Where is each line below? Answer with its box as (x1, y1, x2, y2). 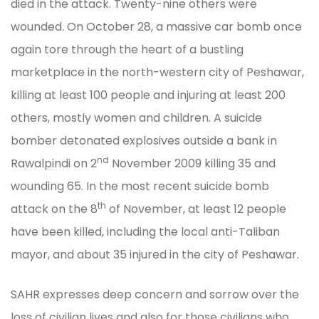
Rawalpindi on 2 (11, 155, 97, 172)
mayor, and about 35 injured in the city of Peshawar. (11, 246, 299, 263)
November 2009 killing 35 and (109, 155, 276, 172)
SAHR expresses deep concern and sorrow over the (11, 286, 299, 303)
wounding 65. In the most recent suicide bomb (11, 177, 269, 194)
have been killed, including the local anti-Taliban (11, 223, 280, 240)
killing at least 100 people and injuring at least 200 (11, 86, 286, 103)
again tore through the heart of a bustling (11, 41, 244, 58)
